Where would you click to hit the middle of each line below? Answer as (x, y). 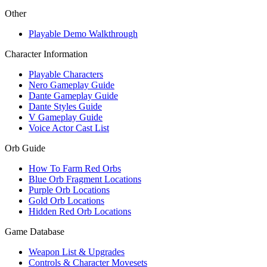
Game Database (35, 232)
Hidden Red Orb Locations (80, 211)
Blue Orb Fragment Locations (85, 179)
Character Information (46, 54)
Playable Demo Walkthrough (83, 34)
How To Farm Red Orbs (75, 168)
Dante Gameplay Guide (73, 96)
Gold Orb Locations (66, 201)
